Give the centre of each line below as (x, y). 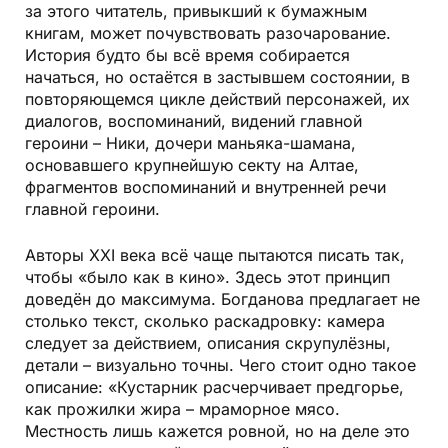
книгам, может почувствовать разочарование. (208, 33)
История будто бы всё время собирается (187, 55)
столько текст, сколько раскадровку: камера (205, 321)
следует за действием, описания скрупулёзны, (208, 343)
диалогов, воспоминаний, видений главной (193, 121)
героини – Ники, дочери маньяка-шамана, (190, 143)
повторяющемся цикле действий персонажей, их (217, 99)
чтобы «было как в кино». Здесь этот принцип (207, 277)
